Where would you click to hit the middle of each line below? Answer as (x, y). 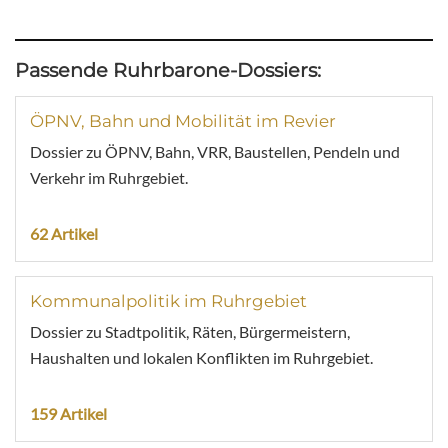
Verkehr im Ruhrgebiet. (109, 177)
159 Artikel (68, 413)
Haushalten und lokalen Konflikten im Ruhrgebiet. (201, 357)
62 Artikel (64, 233)
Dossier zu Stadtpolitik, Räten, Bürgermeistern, (190, 331)
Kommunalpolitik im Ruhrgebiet (168, 300)
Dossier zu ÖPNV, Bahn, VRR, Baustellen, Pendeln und (215, 151)
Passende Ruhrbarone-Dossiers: (168, 69)
